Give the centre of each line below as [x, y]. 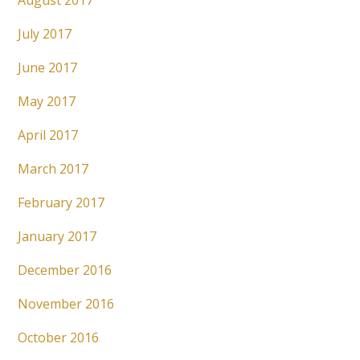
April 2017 [48, 135]
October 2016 [59, 338]
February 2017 [61, 203]
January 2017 [57, 237]
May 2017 [47, 102]
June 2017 [48, 68]
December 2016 [65, 270]
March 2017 [53, 169]
